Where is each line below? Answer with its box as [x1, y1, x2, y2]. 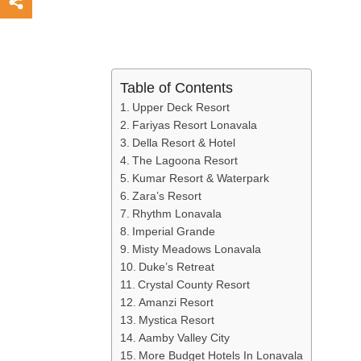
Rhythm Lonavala [131, 207, 222, 220]
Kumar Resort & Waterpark [131, 172, 269, 185]
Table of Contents [120, 80, 233, 96]
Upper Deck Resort [131, 101, 230, 114]
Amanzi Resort [138, 296, 214, 309]
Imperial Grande [131, 225, 215, 238]
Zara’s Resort [131, 189, 201, 202]
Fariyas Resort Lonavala [131, 118, 257, 131]
